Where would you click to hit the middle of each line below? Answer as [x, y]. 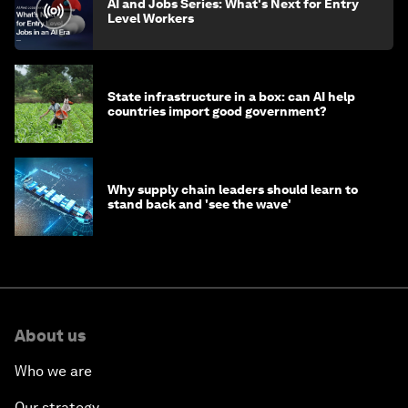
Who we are [53, 372]
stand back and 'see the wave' [201, 204]
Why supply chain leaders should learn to [233, 190]
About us [50, 336]
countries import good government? [217, 112]
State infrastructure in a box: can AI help [231, 97]
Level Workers [151, 19]
